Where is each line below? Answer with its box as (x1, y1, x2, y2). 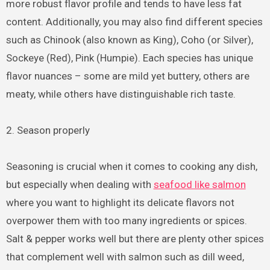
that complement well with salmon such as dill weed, (5, 251, 244, 263)
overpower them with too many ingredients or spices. (5, 215, 247, 227)
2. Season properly (5, 124, 90, 137)
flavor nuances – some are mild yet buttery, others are (5, 70, 250, 83)
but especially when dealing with (5, 178, 154, 191)
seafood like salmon (153, 178, 246, 191)
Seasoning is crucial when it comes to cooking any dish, (5, 160, 257, 173)
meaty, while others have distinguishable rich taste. (5, 88, 236, 101)
